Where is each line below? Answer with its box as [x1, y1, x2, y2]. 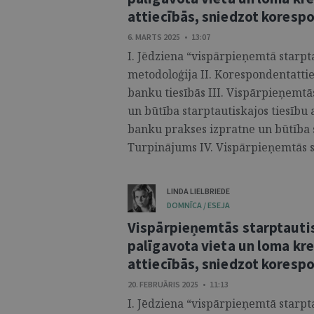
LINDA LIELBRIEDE [167, 186, 230, 196]
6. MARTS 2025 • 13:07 [128, 32, 210, 42]
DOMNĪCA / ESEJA [167, 200, 230, 210]
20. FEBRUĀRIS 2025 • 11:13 [128, 279, 228, 289]
